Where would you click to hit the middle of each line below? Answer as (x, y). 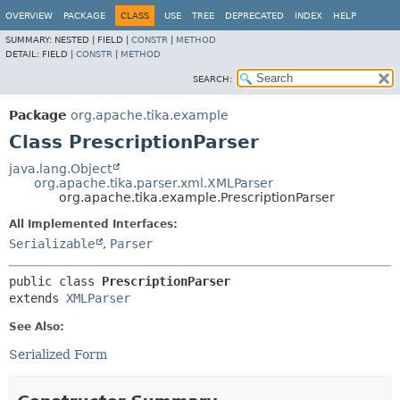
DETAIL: (24, 54)
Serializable (52, 244)
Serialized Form (58, 354)
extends (37, 298)
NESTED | (76, 40)
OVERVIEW (29, 16)
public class (55, 281)
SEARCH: (212, 79)
